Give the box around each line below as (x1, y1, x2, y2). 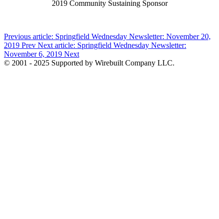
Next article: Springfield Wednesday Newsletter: (38, 41, 186, 50)
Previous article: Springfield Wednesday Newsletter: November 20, (4, 32, 211, 41)
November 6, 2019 (4, 50, 64, 59)
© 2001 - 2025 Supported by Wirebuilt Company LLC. (4, 59, 175, 67)
